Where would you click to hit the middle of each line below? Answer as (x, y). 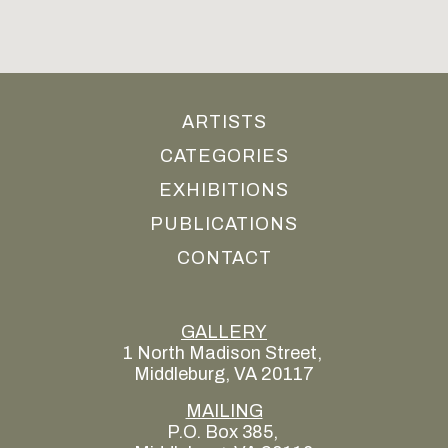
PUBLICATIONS (224, 224)
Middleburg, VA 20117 (224, 374)
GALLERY (224, 332)
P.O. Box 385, (224, 432)
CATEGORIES (224, 156)
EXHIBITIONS (224, 190)
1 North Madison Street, (224, 353)
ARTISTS (224, 122)
